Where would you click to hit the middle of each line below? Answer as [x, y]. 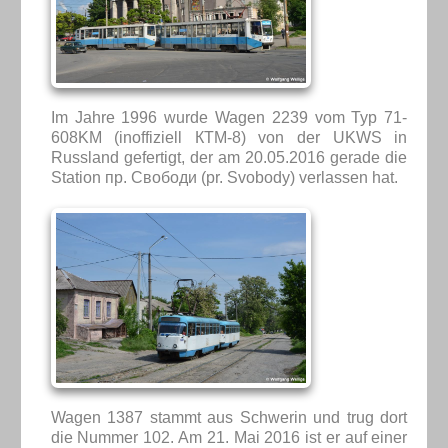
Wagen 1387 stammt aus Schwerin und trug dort [229, 417]
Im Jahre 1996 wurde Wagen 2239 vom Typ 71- [229, 117]
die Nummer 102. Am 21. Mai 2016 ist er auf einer [229, 437]
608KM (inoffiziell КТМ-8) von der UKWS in [229, 137]
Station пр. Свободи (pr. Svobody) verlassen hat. [224, 177]
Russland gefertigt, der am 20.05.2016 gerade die [229, 157]
